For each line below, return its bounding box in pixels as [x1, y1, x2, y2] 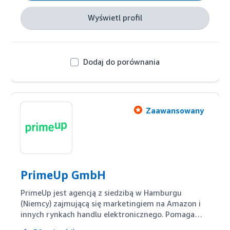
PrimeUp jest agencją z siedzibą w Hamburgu [21, 188, 182, 197]
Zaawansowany [145, 106, 204, 115]
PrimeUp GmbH [21, 168, 106, 182]
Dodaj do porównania [83, 57, 160, 66]
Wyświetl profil [88, 13, 142, 22]
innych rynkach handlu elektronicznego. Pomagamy [21, 209, 206, 219]
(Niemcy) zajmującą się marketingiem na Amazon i [21, 199, 201, 208]
